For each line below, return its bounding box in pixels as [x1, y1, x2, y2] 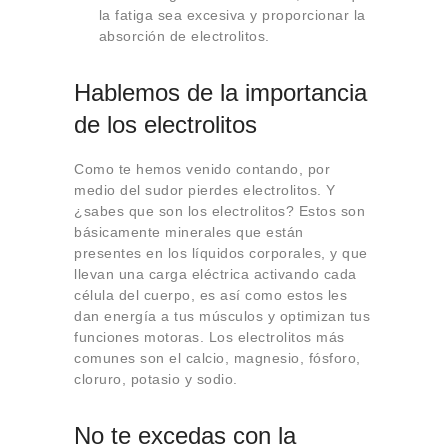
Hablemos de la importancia [74, 79, 367, 107]
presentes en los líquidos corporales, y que [74, 245, 368, 262]
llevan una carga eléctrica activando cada [74, 266, 357, 283]
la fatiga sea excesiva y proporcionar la [98, 7, 366, 24]
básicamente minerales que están [74, 224, 304, 241]
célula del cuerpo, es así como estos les [74, 287, 347, 304]
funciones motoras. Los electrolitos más [74, 329, 345, 346]
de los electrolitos [74, 111, 257, 139]
